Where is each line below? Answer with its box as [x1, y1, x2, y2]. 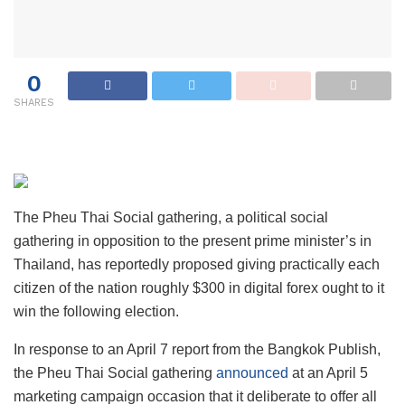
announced [216, 364, 288, 381]
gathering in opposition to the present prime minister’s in [14, 232, 372, 249]
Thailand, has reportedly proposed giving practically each [14, 256, 380, 272]
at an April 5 [288, 364, 368, 381]
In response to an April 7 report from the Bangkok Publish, [14, 341, 381, 357]
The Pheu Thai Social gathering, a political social [14, 209, 328, 225]
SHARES [14, 96, 54, 108]
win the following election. [14, 303, 179, 319]
